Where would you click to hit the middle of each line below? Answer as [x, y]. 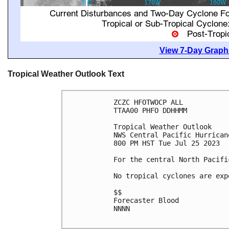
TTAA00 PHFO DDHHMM [150, 110]
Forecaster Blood [146, 200]
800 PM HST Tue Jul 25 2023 [167, 143]
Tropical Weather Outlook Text [66, 74]
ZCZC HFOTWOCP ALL [148, 102]
